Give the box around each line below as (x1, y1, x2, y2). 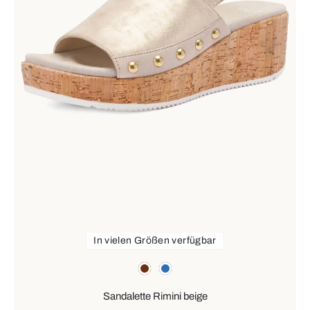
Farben (13, 259, 47, 271)
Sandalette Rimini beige (102, 291, 208, 302)
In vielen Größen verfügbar (93, 235, 217, 246)
